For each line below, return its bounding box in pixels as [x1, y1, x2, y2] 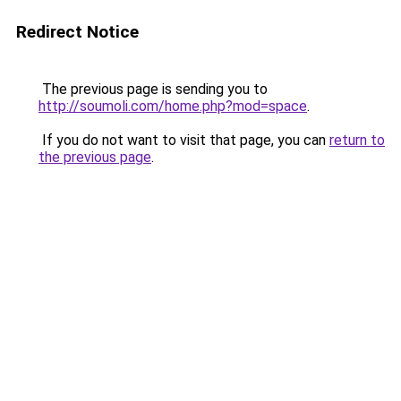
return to [329, 132, 385, 149]
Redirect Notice [16, 21, 139, 42]
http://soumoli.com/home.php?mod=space [38, 98, 307, 115]
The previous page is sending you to [38, 81, 268, 98]
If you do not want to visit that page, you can [38, 132, 329, 149]
